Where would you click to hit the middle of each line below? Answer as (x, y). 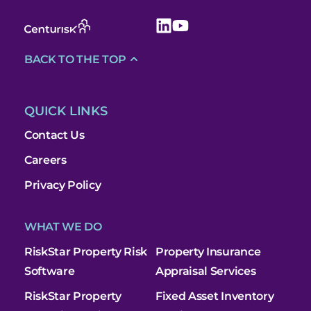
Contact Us (54, 135)
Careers (45, 160)
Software (50, 271)
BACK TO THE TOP (75, 59)
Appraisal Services (206, 271)
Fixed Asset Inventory (215, 296)
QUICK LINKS (66, 111)
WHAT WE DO (63, 226)
